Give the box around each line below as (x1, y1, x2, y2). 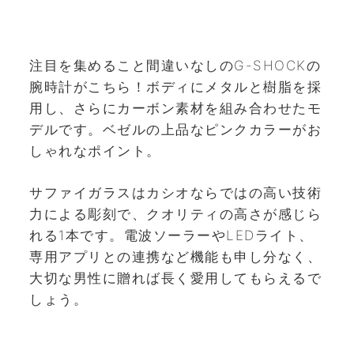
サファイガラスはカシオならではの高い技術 (29, 184, 322, 201)
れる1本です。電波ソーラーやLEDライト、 (29, 227, 314, 243)
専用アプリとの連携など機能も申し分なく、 (29, 248, 322, 265)
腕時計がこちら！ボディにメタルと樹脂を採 (29, 79, 322, 96)
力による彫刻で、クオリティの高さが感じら (29, 205, 322, 222)
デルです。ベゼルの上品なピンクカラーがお (29, 122, 322, 138)
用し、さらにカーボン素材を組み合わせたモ (29, 100, 322, 117)
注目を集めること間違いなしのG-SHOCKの (29, 58, 321, 74)
